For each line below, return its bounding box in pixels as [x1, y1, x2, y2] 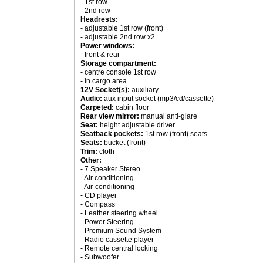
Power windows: [80, 42, 134, 50]
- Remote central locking [80, 244, 158, 252]
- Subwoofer [80, 253, 119, 261]
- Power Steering [80, 218, 134, 226]
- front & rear [80, 50, 120, 59]
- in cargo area [80, 77, 127, 85]
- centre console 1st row [80, 68, 156, 76]
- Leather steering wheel [80, 209, 158, 217]
